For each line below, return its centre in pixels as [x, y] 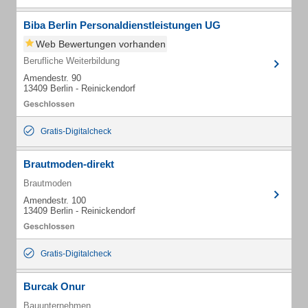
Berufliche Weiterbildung [71, 61]
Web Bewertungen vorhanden [101, 44]
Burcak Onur [54, 286]
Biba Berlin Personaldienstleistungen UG [122, 25]
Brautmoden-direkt [69, 164]
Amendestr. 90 [52, 78]
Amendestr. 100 [55, 200]
